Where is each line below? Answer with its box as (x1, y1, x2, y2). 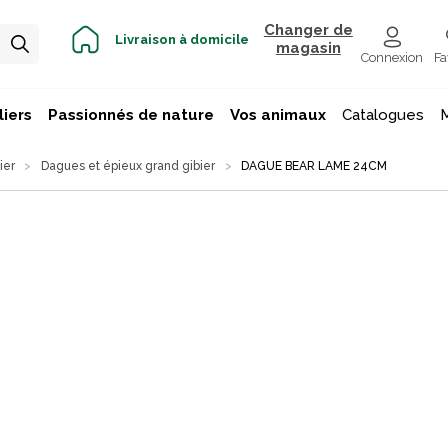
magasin (275, 39, 341, 58)
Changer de (263, 21, 353, 40)
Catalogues (341, 106, 424, 125)
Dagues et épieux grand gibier (40, 158, 215, 173)
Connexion (361, 50, 424, 66)
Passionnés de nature (47, 106, 214, 125)
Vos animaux (229, 106, 326, 125)
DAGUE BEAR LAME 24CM (241, 158, 388, 173)
